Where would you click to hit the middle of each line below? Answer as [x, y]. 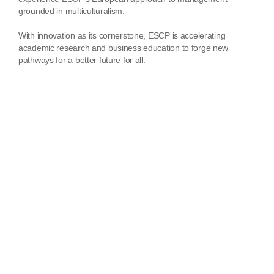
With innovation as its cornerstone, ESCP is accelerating [122, 36]
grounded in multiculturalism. [72, 11]
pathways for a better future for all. [82, 60]
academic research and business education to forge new [124, 48]
